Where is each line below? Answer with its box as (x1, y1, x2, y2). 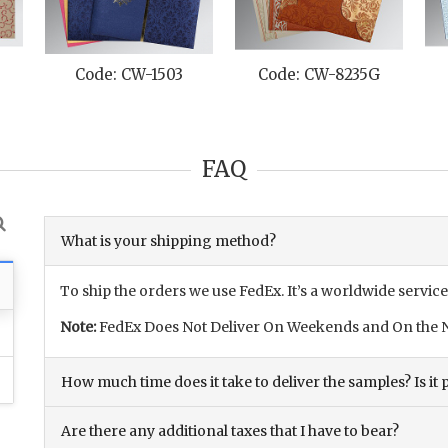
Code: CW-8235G (258, 65, 380, 85)
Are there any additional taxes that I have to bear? (61, 422, 399, 441)
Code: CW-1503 (74, 65, 183, 85)
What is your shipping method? (61, 232, 276, 251)
